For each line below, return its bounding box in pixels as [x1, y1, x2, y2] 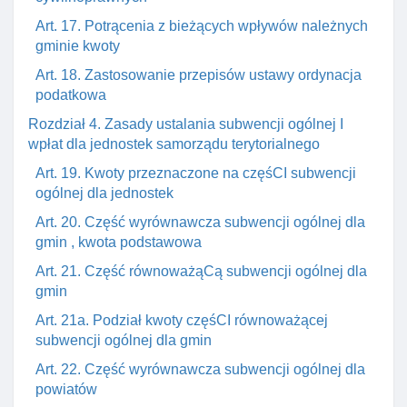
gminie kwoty [35, 38, 120, 54]
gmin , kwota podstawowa [35, 234, 202, 250]
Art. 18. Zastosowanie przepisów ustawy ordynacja [35, 67, 362, 83]
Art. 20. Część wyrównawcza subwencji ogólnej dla [35, 214, 365, 230]
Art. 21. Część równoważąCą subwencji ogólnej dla [35, 263, 367, 279]
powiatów [35, 382, 97, 397]
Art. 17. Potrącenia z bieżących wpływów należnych [35, 18, 368, 34]
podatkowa [35, 87, 106, 103]
